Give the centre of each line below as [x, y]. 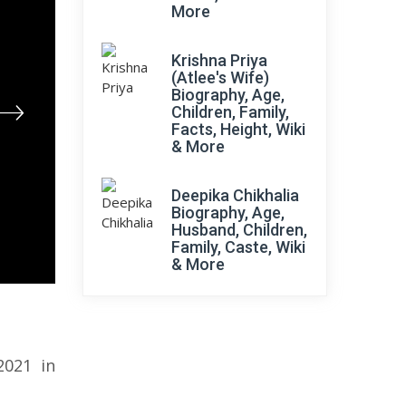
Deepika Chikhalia [235, 195]
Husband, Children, [239, 230]
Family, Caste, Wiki [238, 247]
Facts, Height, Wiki [238, 129]
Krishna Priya [219, 60]
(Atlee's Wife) [220, 77]
